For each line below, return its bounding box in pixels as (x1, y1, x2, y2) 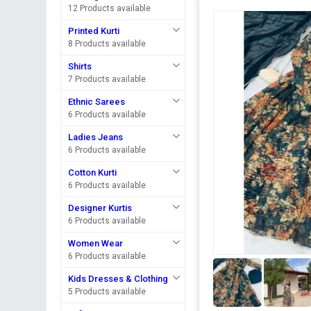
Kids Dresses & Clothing (68, 274, 169, 284)
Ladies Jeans (68, 132, 124, 142)
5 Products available (68, 287, 146, 296)
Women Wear (68, 238, 124, 249)
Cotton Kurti (68, 167, 117, 178)
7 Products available (68, 74, 146, 84)
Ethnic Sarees (68, 96, 126, 107)
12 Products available (68, 3, 151, 13)
